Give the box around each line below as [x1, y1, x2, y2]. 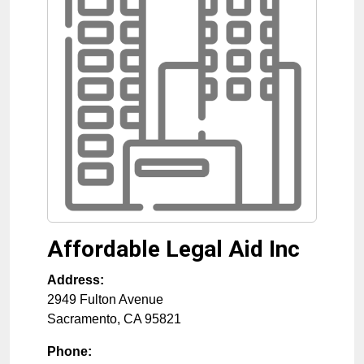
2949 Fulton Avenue [47, 292, 163, 307]
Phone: [47, 344, 92, 359]
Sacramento [47, 312, 117, 327]
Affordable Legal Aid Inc [47, 236, 300, 263]
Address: [47, 273, 104, 288]
